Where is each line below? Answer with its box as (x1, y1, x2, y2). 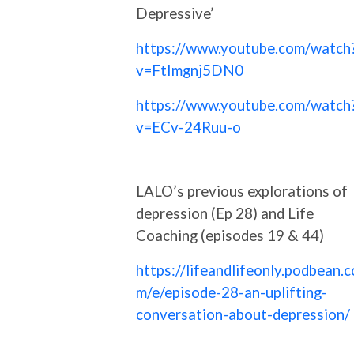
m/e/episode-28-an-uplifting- (136, 283, 327, 301)
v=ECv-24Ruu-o (136, 118, 241, 136)
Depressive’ (136, 4, 214, 22)
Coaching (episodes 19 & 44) (136, 226, 324, 244)
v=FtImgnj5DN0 (136, 61, 243, 79)
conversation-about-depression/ (136, 305, 350, 323)
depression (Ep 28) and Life (136, 204, 314, 222)
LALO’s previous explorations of (136, 182, 348, 200)
